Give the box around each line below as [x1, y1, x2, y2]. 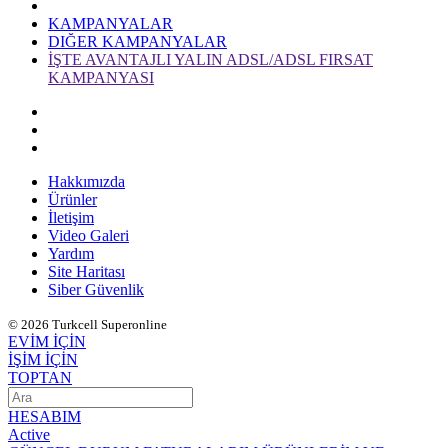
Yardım [48, 245, 94, 263]
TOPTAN [8, 369, 72, 387]
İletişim [48, 209, 94, 227]
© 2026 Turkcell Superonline [8, 317, 167, 333]
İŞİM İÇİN [8, 351, 78, 369]
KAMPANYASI [48, 69, 154, 87]
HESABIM [8, 408, 81, 426]
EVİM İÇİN [8, 333, 86, 351]
